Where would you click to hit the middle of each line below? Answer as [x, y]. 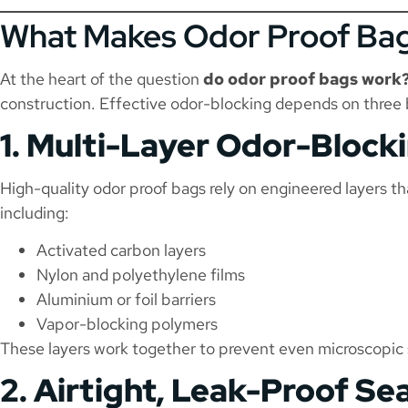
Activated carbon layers [121, 250]
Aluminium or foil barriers [126, 300]
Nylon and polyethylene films [141, 275]
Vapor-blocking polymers [127, 324]
